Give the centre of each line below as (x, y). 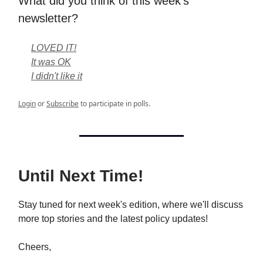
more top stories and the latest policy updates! (113, 219)
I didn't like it (57, 76)
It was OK (51, 62)
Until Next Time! (81, 176)
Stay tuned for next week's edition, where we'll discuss (131, 205)
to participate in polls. (114, 104)
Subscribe (63, 104)
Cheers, (35, 247)
